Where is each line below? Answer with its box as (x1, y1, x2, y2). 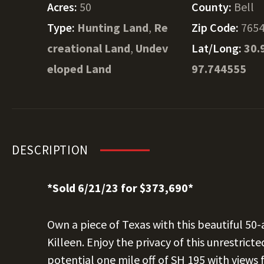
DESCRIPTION (12, 142, 88, 158)
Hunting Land (77, 20, 148, 35)
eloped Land (47, 61, 111, 76)
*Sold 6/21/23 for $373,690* (47, 180, 193, 195)
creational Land (47, 41, 130, 55)
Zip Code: (192, 20, 242, 35)
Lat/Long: (192, 41, 245, 55)
